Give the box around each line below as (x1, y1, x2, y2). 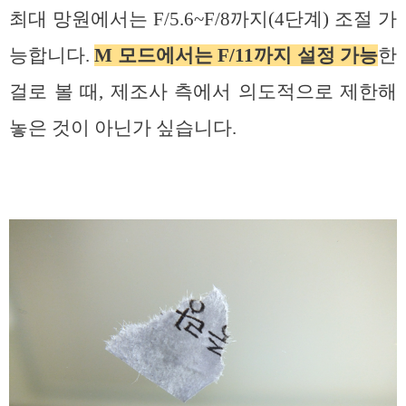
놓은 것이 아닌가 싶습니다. (9, 117, 237, 140)
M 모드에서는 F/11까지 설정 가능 (94, 44, 379, 67)
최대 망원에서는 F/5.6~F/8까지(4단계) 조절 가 (9, 8, 397, 31)
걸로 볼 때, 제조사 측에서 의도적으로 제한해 (9, 81, 397, 103)
